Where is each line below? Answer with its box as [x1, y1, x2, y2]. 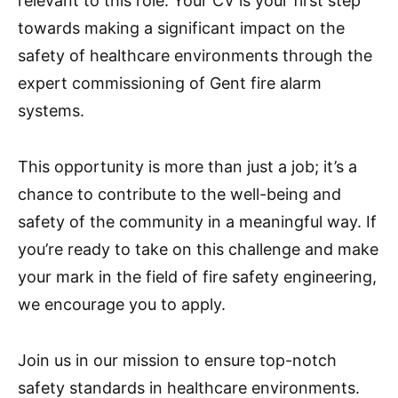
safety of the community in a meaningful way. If [18, 212, 377, 231]
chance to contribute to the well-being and [18, 185, 341, 203]
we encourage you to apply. [18, 295, 226, 314]
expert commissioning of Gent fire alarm [18, 74, 322, 92]
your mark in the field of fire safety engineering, [18, 267, 377, 286]
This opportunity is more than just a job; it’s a [18, 157, 357, 176]
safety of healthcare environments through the [18, 46, 372, 65]
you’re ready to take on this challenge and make [18, 240, 378, 259]
